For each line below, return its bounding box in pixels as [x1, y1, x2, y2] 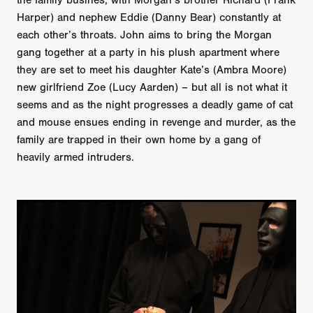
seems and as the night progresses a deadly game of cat [17, 99, 293, 112]
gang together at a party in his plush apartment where [17, 46, 279, 59]
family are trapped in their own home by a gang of [17, 133, 261, 147]
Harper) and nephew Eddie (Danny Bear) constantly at [17, 11, 281, 24]
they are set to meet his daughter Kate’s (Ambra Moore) [17, 64, 286, 77]
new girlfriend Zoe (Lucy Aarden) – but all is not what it [17, 81, 287, 94]
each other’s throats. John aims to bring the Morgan [17, 29, 272, 42]
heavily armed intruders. [17, 151, 134, 164]
